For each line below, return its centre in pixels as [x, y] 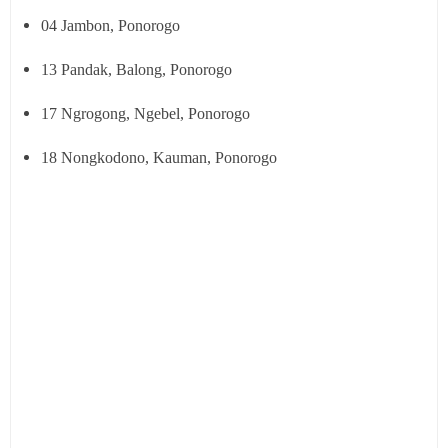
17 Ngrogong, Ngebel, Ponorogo [145, 113]
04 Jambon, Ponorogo [110, 25]
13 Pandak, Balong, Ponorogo [136, 69]
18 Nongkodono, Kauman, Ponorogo [161, 157]
